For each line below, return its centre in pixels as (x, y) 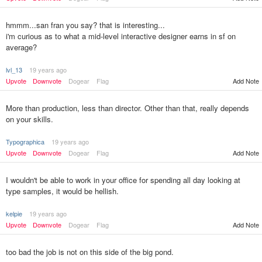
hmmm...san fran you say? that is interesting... (85, 25)
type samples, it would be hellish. (62, 191)
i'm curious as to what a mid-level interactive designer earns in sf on (121, 36)
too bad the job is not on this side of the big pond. (90, 252)
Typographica (25, 142)
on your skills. (30, 119)
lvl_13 (14, 70)
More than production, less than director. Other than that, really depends (127, 108)
